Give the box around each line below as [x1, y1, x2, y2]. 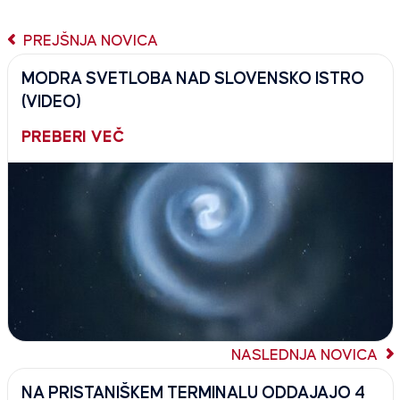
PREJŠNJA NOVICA [19, 32, 158, 49]
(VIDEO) [21, 93, 81, 111]
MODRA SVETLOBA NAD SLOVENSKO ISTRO [21, 70, 364, 87]
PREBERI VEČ [21, 129, 124, 146]
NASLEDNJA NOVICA [230, 346, 381, 363]
